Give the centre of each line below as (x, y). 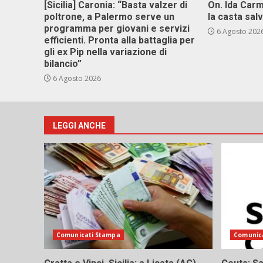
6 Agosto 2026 (76, 78)
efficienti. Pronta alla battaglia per (119, 40)
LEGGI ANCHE (79, 126)
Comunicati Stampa (88, 235)
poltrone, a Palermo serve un (109, 17)
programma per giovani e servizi (117, 28)
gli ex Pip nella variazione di (105, 52)
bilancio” (63, 64)
